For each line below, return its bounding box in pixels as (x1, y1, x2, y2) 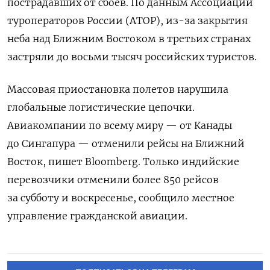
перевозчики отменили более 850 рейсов (7, 173, 219, 186)
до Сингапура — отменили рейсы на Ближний (7, 137, 245, 149)
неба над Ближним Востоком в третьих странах (7, 32, 251, 45)
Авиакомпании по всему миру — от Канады (7, 119, 232, 131)
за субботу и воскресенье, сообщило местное (7, 191, 234, 204)
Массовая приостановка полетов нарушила (7, 83, 228, 95)
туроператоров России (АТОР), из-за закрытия (7, 14, 248, 27)
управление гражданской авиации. (7, 209, 187, 222)
